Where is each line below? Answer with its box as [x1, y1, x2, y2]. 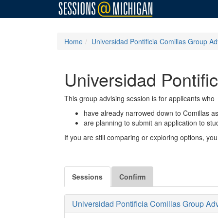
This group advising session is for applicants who [64, 93, 215, 103]
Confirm [119, 171, 145, 182]
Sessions [72, 171, 103, 182]
